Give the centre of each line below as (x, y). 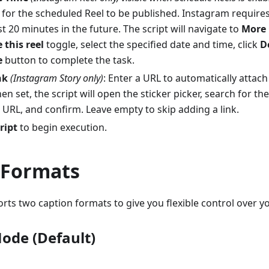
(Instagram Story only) (57, 78)
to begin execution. (62, 128)
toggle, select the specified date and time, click (152, 45)
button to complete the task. (68, 60)
